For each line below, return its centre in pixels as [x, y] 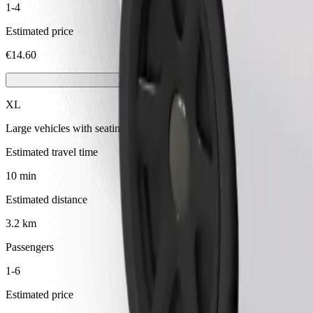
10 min [21, 176]
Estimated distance [46, 200]
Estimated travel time [52, 152]
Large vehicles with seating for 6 [78, 129]
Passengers [30, 247]
